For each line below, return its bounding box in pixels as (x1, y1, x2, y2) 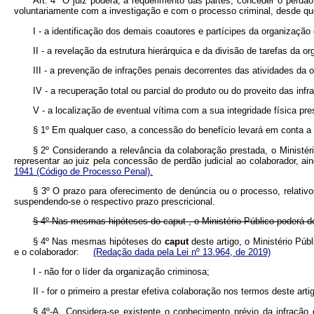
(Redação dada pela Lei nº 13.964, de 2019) (93, 246, 271, 257)
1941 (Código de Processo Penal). (14, 165, 153, 177)
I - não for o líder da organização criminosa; (32, 266, 210, 277)
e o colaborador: (14, 246, 93, 257)
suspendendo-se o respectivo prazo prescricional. (14, 196, 215, 207)
